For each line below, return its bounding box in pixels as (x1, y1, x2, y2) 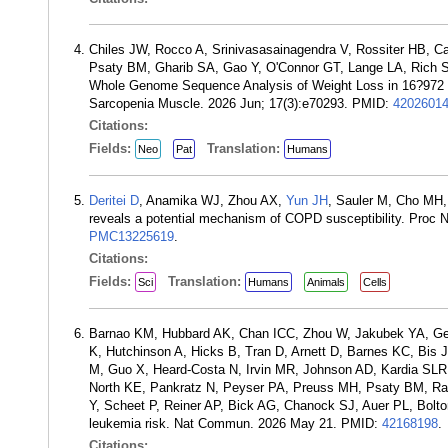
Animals (307, 276, 345, 288)
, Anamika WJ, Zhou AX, (139, 193, 286, 208)
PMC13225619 (89, 229, 174, 244)
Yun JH (286, 193, 328, 208)
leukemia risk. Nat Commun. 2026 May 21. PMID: (89, 416, 382, 431)
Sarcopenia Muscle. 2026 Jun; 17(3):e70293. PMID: (89, 96, 393, 111)
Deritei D (89, 193, 139, 208)
